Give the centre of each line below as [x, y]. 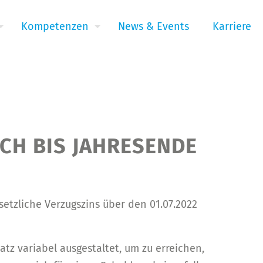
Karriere [232, 26]
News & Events [154, 26]
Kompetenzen [55, 26]
